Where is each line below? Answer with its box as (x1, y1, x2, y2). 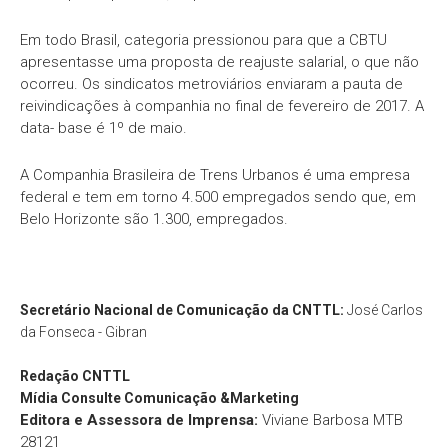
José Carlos (347, 302, 423, 319)
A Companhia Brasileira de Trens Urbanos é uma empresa (20, 166, 410, 185)
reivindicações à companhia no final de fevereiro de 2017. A (20, 97, 424, 116)
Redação (20, 368, 79, 385)
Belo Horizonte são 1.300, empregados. (20, 210, 288, 229)
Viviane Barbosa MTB (258, 411, 403, 430)
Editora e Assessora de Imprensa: (20, 411, 258, 430)
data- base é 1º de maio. (20, 119, 211, 138)
